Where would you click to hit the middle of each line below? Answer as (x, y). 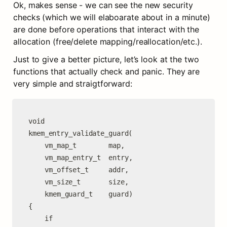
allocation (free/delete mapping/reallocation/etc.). (108, 42)
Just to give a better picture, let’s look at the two (106, 59)
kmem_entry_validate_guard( (81, 133)
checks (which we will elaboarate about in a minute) (112, 17)
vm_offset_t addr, (36, 170)
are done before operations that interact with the (106, 29)
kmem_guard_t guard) (36, 194)
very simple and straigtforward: (73, 84)
